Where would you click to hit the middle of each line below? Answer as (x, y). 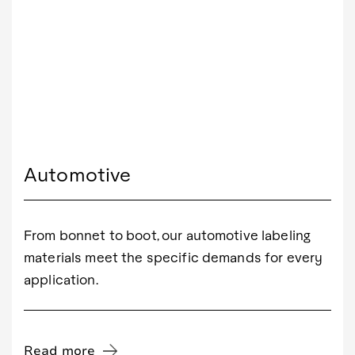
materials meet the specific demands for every (174, 257)
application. (61, 279)
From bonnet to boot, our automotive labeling (168, 235)
